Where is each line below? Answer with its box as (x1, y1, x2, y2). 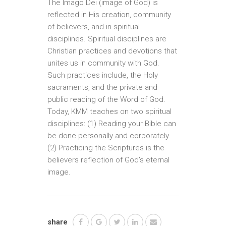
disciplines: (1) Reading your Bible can (47, 119, 176, 129)
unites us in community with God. (47, 59, 159, 68)
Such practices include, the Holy (47, 71, 158, 80)
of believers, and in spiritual (47, 22, 140, 32)
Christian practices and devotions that (47, 46, 177, 56)
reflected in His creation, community (47, 10, 171, 20)
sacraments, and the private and (47, 83, 157, 92)
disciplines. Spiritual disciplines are (47, 34, 166, 44)
